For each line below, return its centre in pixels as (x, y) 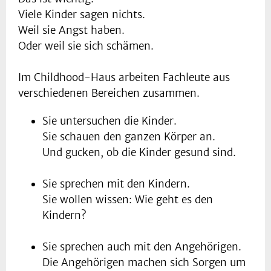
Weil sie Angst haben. (71, 31)
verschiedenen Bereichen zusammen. (109, 93)
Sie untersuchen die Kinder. (109, 121)
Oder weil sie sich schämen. (86, 46)
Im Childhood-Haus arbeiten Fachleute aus (124, 78)
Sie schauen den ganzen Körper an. (129, 137)
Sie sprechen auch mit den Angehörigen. (142, 247)
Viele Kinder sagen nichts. (82, 15)
